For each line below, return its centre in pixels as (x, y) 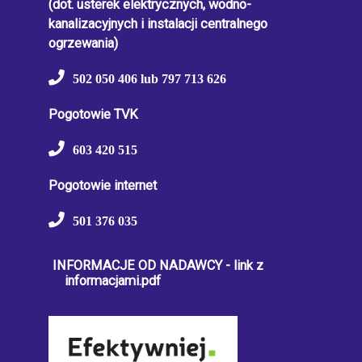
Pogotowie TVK (93, 115)
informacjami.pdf (113, 281)
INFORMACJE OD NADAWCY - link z (158, 266)
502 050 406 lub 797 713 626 (149, 79)
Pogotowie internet (103, 186)
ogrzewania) (83, 44)
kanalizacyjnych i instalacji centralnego (158, 24)
